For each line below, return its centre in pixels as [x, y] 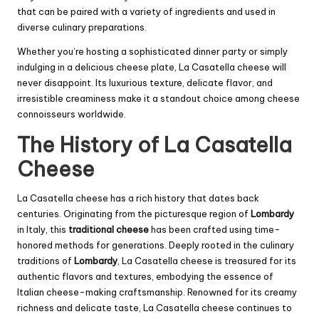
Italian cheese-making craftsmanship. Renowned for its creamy [157, 292]
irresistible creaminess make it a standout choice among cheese [158, 98]
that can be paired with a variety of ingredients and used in [146, 11]
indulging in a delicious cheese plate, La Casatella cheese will [152, 67]
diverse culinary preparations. [82, 27]
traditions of [46, 260]
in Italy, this [43, 229]
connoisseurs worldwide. [72, 114]
